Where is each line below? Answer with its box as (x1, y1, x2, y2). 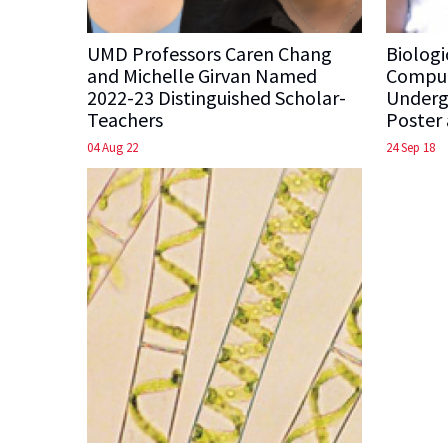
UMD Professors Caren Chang (87, 41, 332, 67)
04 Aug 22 (87, 139, 138, 157)
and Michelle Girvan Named (87, 63, 317, 89)
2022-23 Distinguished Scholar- (87, 85, 346, 111)
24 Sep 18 (385, 139, 435, 157)
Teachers (87, 107, 163, 133)
